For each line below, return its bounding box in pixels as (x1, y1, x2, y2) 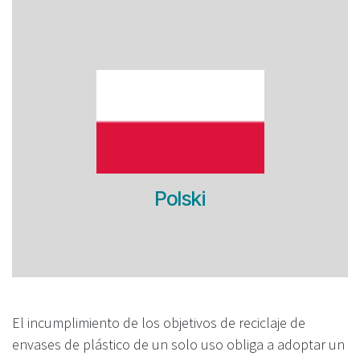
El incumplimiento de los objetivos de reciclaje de (12, 313, 305, 332)
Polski (154, 186, 206, 211)
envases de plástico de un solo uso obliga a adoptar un (12, 334, 345, 354)
